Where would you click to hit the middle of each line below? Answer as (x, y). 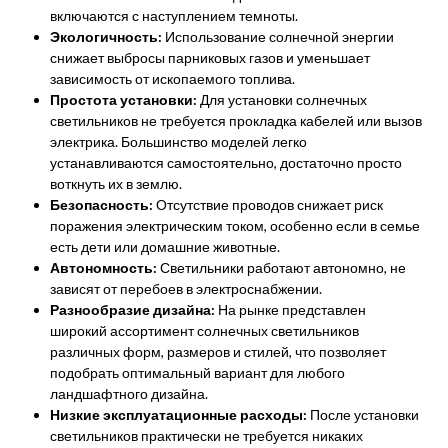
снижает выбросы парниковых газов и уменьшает (210, 57)
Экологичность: (106, 36)
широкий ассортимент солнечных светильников (204, 330)
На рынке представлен (290, 309)
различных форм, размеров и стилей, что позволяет (218, 351)
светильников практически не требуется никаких (206, 435)
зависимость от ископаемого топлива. (172, 78)
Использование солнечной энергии (278, 36)
